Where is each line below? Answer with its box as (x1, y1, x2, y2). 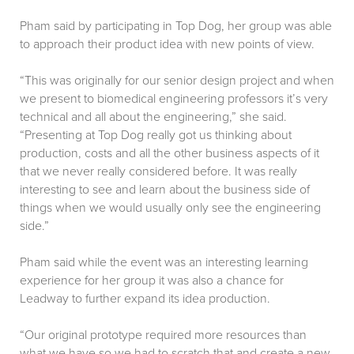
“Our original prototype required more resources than (20, 327, 307, 344)
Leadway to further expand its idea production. (20, 291, 270, 307)
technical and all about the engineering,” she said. (20, 109, 287, 126)
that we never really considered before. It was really (20, 164, 297, 180)
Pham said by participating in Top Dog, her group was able (20, 18, 332, 35)
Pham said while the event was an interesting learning (20, 254, 308, 271)
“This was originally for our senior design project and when (20, 73, 334, 89)
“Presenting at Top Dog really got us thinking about (20, 127, 292, 144)
